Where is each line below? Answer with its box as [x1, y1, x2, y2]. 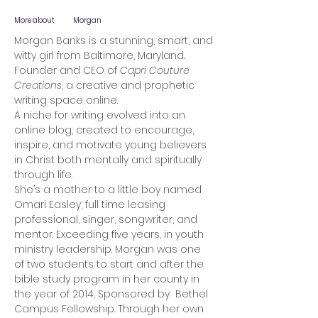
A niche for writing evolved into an [14, 108, 185, 122]
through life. [14, 168, 75, 182]
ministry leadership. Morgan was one [14, 242, 201, 256]
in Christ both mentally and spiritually [14, 153, 202, 167]
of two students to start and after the [14, 257, 204, 271]
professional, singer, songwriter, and [14, 212, 197, 226]
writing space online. [14, 93, 121, 107]
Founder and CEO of [14, 63, 120, 77]
